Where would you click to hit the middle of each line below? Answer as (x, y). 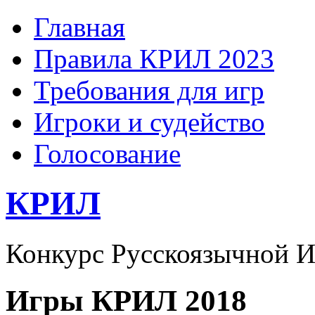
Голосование (107, 154)
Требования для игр (149, 90)
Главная (79, 27)
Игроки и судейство (149, 122)
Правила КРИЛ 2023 (154, 59)
